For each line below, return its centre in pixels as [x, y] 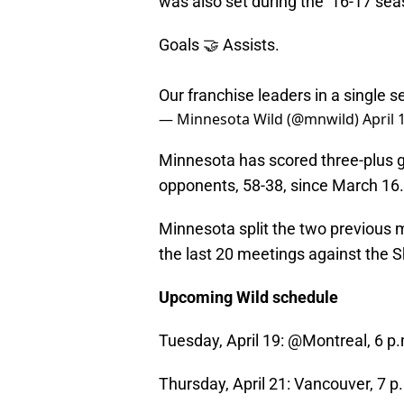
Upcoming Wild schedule [248, 298]
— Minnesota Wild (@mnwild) [261, 119]
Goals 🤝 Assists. [219, 45]
